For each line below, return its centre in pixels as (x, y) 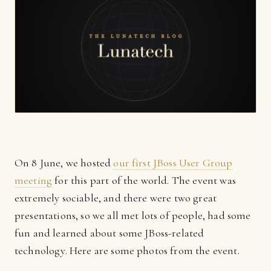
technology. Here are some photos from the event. (127, 250)
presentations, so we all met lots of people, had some (133, 215)
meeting (34, 180)
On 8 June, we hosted (64, 163)
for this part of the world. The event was (144, 180)
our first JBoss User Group (173, 163)
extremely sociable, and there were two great (116, 198)
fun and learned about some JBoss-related (109, 233)
